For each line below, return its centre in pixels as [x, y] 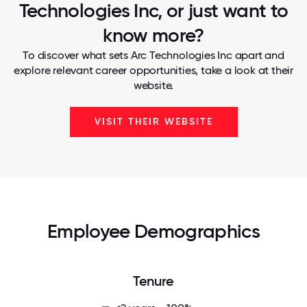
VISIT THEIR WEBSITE [153, 122]
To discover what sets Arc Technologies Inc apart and [153, 55]
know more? [153, 35]
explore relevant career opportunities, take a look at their [153, 70]
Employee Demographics [153, 231]
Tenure [153, 281]
